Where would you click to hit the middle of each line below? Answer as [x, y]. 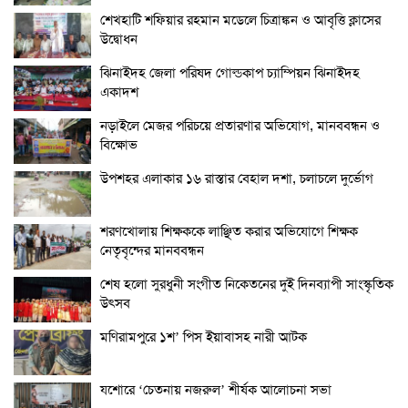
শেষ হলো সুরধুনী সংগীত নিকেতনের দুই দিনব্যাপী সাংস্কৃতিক [247, 284]
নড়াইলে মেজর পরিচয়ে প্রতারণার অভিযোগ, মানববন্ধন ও [240, 125]
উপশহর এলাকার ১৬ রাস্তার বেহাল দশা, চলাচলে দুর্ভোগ [237, 178]
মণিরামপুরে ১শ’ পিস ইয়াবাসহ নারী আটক [204, 337]
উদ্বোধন [119, 39]
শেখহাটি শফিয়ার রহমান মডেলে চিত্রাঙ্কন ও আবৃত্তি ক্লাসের [240, 20]
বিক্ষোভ [119, 144]
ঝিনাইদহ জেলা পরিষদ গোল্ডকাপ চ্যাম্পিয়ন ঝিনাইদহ [230, 72]
